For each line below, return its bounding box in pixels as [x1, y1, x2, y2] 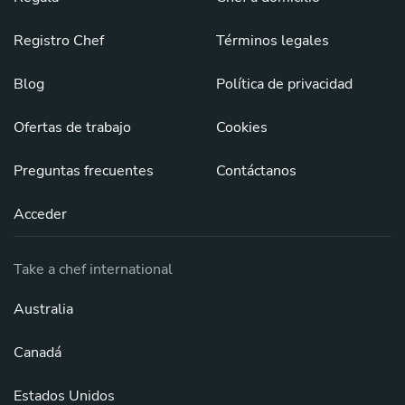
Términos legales [216, 31, 329, 51]
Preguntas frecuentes [14, 161, 154, 181]
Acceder [14, 204, 67, 224]
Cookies [216, 118, 268, 137]
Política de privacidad [216, 74, 353, 94]
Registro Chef [14, 31, 104, 51]
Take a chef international [14, 259, 173, 279]
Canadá [14, 343, 61, 363]
